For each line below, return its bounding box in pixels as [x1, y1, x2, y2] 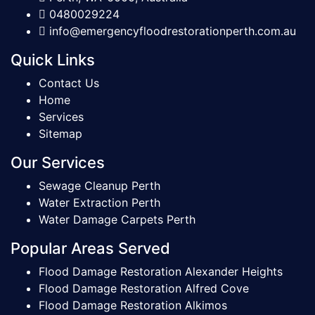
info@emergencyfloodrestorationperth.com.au [46, 23, 296, 38]
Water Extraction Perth [39, 195, 160, 210]
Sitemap [39, 126, 82, 141]
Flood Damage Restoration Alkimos [39, 297, 227, 312]
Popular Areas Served [11, 238, 170, 257]
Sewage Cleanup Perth [39, 178, 160, 193]
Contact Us [39, 75, 99, 90]
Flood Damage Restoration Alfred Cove [39, 281, 249, 295]
